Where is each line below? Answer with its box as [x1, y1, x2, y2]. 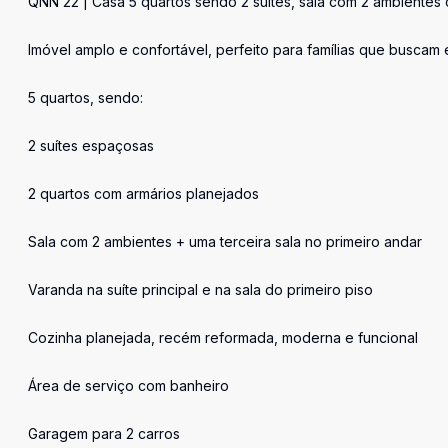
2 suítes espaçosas [28, 137, 154, 154]
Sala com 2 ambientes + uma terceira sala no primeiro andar [28, 233, 422, 250]
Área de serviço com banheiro [28, 377, 229, 394]
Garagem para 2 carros [28, 425, 180, 442]
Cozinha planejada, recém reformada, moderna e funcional [28, 329, 418, 346]
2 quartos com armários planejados [28, 185, 259, 202]
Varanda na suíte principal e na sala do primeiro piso [28, 281, 373, 298]
